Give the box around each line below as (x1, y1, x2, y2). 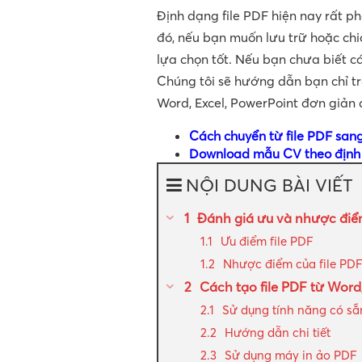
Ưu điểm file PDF (221, 234, 314, 250)
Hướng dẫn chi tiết (225, 325, 330, 341)
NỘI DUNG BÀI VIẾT (186, 174, 353, 197)
